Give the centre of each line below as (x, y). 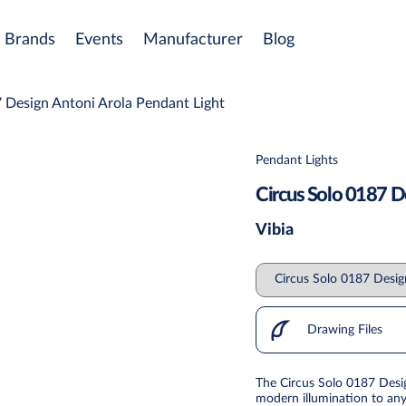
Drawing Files (343, 329)
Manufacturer (193, 40)
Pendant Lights (297, 160)
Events (99, 40)
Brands (30, 40)
